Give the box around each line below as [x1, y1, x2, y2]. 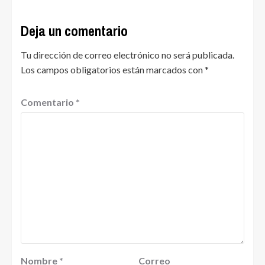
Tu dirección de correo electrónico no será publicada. [21, 49, 234, 60]
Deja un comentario [21, 21, 128, 40]
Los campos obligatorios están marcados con [21, 63, 205, 75]
